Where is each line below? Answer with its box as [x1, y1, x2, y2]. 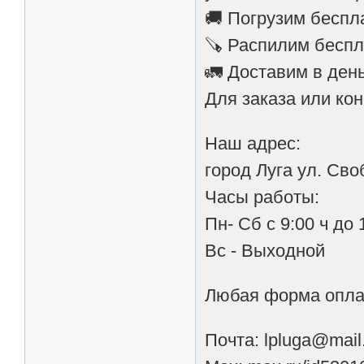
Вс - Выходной [205, 240, 326, 262]
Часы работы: [205, 187, 320, 208]
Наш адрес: [205, 133, 301, 154]
